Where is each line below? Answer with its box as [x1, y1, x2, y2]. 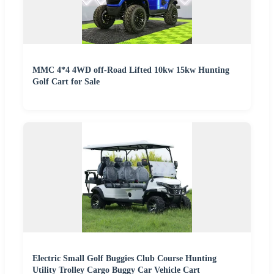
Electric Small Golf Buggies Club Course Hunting [32, 254, 217, 264]
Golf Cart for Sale [32, 77, 100, 87]
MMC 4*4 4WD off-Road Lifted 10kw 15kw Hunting [32, 65, 229, 75]
